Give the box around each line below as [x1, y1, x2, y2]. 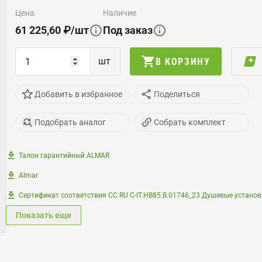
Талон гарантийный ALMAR [19, 151, 109, 160]
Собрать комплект [154, 117, 226, 127]
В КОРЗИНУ [156, 56, 211, 67]
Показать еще [16, 211, 71, 220]
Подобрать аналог [35, 117, 106, 127]
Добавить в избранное [35, 89, 122, 99]
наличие [109, 8, 136, 18]
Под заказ [103, 24, 153, 36]
